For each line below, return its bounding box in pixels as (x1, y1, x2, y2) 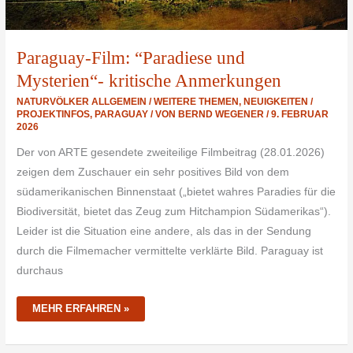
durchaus (17, 264, 64, 277)
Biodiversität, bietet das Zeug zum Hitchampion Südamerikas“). (17, 205, 332, 217)
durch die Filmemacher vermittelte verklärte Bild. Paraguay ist (17, 244, 324, 257)
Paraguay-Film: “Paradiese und (17, 47, 246, 68)
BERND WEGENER (178, 109, 267, 120)
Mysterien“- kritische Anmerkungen (17, 70, 282, 91)
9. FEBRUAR (271, 109, 329, 120)
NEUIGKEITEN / (243, 96, 314, 107)
